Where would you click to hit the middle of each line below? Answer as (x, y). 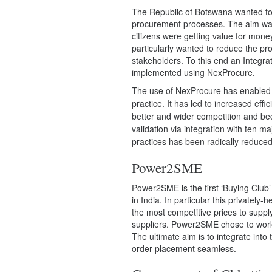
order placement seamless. (184, 248)
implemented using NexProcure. (193, 72)
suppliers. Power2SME (175, 224)
